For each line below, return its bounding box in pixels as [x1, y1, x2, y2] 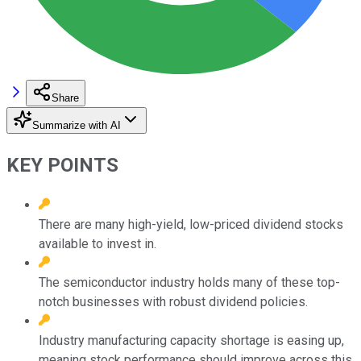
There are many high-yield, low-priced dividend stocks [39, 216, 343, 232]
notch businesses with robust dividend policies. [39, 293, 308, 309]
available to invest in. [39, 235, 156, 251]
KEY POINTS [6, 153, 118, 176]
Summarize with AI [32, 118, 121, 131]
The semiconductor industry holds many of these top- [39, 274, 340, 290]
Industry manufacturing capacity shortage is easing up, [39, 332, 344, 348]
